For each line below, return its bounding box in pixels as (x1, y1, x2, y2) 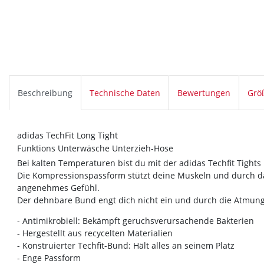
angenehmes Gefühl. (17, 182, 102, 194)
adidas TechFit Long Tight (17, 130, 118, 141)
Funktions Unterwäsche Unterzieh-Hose (17, 143, 173, 154)
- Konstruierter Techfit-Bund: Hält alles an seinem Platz (17, 240, 235, 252)
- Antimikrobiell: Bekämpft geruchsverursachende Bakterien (17, 215, 254, 227)
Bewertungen (177, 87, 230, 98)
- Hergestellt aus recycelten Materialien (17, 227, 173, 239)
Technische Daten (90, 87, 160, 98)
